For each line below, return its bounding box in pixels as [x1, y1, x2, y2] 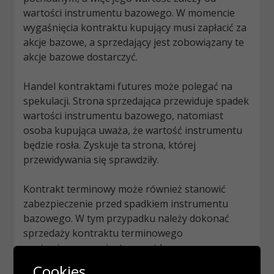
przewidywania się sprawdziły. [23, 153, 160, 167]
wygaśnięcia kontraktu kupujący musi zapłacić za [23, 21, 247, 35]
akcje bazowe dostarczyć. [23, 50, 138, 64]
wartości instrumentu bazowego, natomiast [23, 109, 224, 123]
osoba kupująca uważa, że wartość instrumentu [23, 124, 243, 138]
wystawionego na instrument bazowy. [23, 241, 197, 255]
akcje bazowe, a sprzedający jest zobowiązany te [23, 35, 245, 50]
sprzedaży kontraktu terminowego [23, 226, 183, 240]
